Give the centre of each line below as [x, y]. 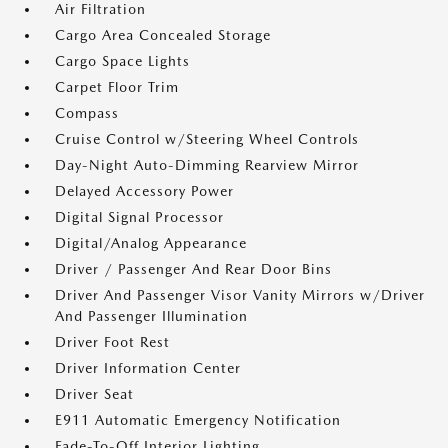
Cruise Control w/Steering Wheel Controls [207, 139]
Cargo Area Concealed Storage [163, 35]
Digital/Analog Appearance [151, 243]
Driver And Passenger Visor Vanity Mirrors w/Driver [240, 295]
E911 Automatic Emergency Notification [198, 420]
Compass [87, 113]
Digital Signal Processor [139, 217]
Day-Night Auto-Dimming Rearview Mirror [207, 165]
